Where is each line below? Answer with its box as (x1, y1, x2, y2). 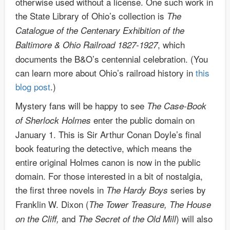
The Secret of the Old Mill (75, 212, 176, 225)
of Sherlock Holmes (15, 113, 91, 126)
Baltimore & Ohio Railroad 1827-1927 (15, 38, 158, 51)
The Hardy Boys (106, 183, 168, 196)
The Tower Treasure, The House (89, 198, 211, 210)
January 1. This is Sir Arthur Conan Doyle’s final (15, 127, 201, 141)
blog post (15, 80, 50, 93)
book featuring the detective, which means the (15, 141, 191, 155)
